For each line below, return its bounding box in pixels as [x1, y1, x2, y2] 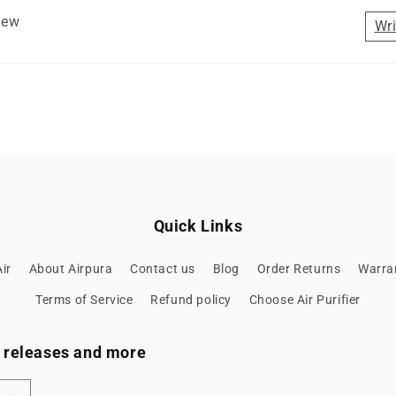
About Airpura [28, 262, 113, 277]
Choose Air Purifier [248, 293, 362, 308]
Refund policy [150, 293, 232, 308]
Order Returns [256, 262, 341, 277]
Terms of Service [34, 293, 133, 308]
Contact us [130, 262, 195, 277]
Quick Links [153, 217, 243, 236]
